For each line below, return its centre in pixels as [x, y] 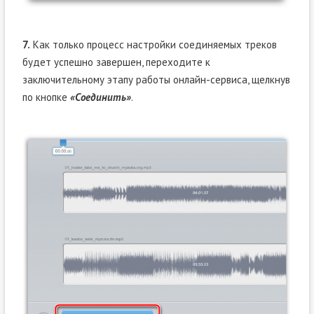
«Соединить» [100, 97]
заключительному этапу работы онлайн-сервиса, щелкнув [156, 79]
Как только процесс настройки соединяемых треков [153, 44]
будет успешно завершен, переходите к [116, 62]
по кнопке [46, 97]
